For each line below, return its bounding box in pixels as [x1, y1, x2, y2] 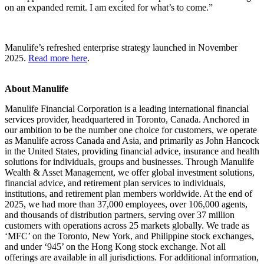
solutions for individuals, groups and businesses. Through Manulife [5, 156, 254, 167]
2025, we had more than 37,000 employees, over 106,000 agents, [5, 199, 247, 209]
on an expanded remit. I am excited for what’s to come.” [5, 2, 213, 12]
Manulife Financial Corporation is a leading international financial [5, 103, 249, 114]
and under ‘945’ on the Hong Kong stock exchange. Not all [5, 241, 226, 252]
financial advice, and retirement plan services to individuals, [5, 177, 226, 188]
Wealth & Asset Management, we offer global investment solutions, [5, 167, 255, 177]
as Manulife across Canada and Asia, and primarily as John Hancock [5, 135, 259, 146]
